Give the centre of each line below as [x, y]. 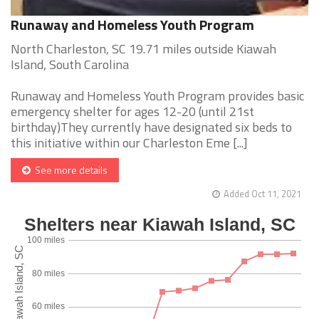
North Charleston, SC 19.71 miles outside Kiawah [143, 49]
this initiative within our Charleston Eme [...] [129, 143]
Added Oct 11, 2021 [262, 194]
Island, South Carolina [70, 65]
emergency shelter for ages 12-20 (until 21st [132, 112]
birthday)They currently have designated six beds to [151, 127]
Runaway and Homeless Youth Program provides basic [157, 96]
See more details [69, 170]
